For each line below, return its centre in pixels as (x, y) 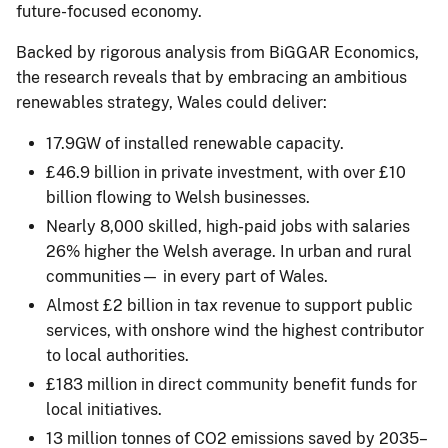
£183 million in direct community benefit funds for (231, 384)
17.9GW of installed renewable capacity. (195, 143)
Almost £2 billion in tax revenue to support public (229, 305)
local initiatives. (104, 409)
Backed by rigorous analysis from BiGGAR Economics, (217, 52)
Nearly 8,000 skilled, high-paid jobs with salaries (228, 226)
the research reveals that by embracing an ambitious (211, 77)
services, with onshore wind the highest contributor (235, 330)
